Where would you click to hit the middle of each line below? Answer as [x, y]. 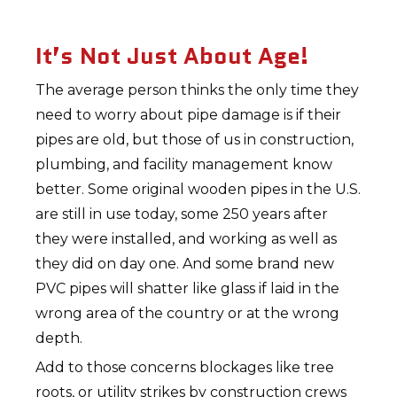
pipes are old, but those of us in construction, [195, 140]
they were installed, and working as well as [187, 239]
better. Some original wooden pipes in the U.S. [198, 189]
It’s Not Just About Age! [172, 56]
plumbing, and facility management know [184, 164]
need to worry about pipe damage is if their [189, 115]
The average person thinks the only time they [198, 90]
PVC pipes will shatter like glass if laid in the [188, 288]
